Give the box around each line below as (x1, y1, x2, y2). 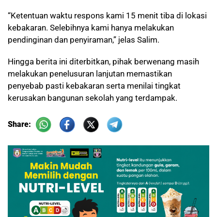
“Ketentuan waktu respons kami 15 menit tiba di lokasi (8, 11, 207, 21)
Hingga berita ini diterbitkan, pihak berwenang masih (8, 57, 199, 67)
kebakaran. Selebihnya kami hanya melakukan (8, 23, 174, 33)
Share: (8, 119, 33, 129)
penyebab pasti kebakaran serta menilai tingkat (8, 81, 181, 91)
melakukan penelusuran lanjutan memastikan (8, 69, 172, 79)
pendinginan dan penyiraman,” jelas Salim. (8, 35, 159, 45)
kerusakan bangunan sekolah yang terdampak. (8, 93, 177, 103)
